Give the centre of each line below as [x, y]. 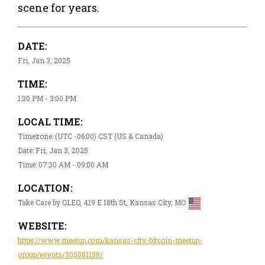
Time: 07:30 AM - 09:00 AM [63, 164]
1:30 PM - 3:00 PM [47, 98]
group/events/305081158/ [60, 254]
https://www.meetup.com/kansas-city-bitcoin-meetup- [110, 240]
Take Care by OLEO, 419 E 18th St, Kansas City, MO [102, 202]
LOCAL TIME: [50, 121]
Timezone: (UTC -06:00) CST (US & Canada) [91, 136]
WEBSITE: [42, 225]
